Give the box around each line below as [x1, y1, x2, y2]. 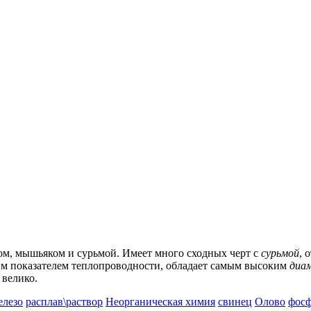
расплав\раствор [26, 296, 103, 308]
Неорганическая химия [106, 296, 215, 308]
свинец [218, 296, 252, 308]
